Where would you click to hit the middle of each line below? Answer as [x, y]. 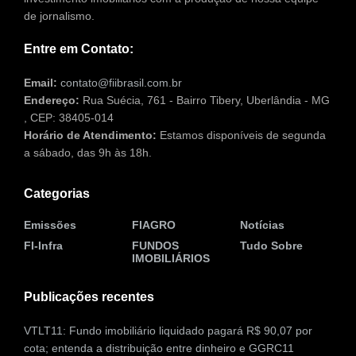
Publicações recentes [89, 296]
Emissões [50, 224]
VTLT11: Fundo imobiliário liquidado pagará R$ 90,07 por [168, 330]
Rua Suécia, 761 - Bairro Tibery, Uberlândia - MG [205, 100]
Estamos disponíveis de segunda [241, 135]
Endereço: [52, 100]
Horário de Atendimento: [90, 135]
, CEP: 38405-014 [69, 117]
